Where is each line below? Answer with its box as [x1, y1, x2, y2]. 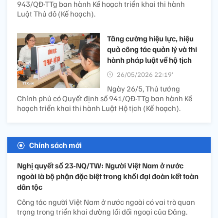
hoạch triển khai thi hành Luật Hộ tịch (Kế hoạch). [17, 103, 181, 113]
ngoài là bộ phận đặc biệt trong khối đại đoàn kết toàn [17, 171, 199, 182]
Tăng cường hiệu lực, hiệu [107, 34, 194, 44]
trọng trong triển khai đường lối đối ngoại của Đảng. [17, 207, 187, 217]
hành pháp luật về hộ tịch [107, 55, 192, 65]
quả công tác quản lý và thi [107, 44, 197, 54]
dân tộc [17, 182, 42, 192]
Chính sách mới [29, 140, 82, 150]
